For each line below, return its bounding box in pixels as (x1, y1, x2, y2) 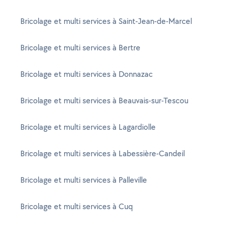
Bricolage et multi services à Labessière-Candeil (20, 148, 185, 159)
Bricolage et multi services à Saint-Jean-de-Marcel (20, 16, 192, 26)
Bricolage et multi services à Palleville (20, 175, 147, 185)
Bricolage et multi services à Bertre (20, 42, 140, 53)
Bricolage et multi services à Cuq (20, 201, 133, 212)
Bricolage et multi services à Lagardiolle (20, 122, 156, 132)
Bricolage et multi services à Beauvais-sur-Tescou (20, 95, 188, 106)
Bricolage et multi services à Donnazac (20, 69, 153, 79)
